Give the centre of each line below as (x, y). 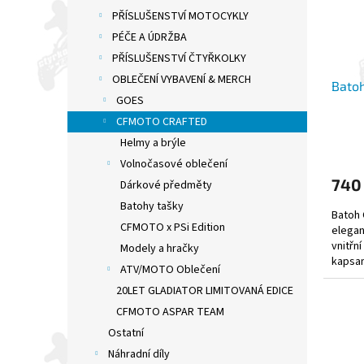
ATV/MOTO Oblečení (170, 270)
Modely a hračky (160, 249)
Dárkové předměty (166, 186)
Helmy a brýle (153, 143)
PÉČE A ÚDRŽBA (149, 38)
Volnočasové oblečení (174, 165)
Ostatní (126, 334)
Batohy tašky (152, 207)
